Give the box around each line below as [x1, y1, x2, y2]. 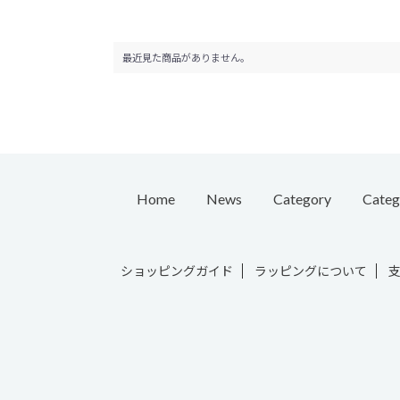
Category [273, 190, 331, 208]
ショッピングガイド [121, 263, 233, 279]
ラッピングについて [254, 263, 367, 279]
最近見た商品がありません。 [122, 52, 250, 64]
